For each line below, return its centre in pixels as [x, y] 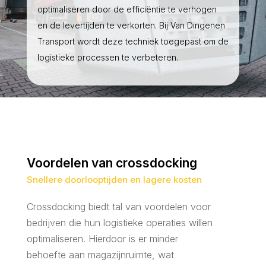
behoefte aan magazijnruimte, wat [100, 255]
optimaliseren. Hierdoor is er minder [102, 239]
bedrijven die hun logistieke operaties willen [119, 223]
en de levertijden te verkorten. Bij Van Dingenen [131, 26]
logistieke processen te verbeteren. [107, 58]
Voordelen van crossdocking [112, 163]
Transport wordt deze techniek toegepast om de [133, 42]
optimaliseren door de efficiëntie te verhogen [127, 9]
